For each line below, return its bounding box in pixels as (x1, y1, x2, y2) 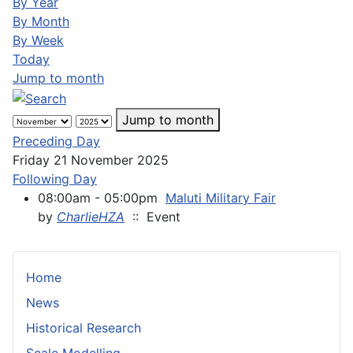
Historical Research (26, 319, 141, 336)
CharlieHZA (57, 208, 124, 225)
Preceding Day (13, 132, 100, 149)
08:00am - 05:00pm (38, 189, 165, 206)
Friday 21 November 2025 (13, 151, 169, 168)
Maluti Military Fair (165, 189, 276, 206)
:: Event (124, 208, 180, 225)
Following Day (13, 170, 97, 187)
